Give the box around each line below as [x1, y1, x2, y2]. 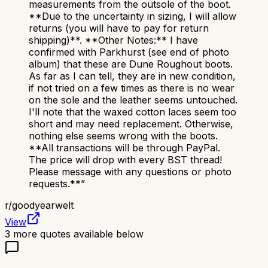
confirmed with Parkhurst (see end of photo [29, 46, 229, 59]
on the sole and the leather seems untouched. [29, 94, 237, 106]
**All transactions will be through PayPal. [29, 142, 220, 154]
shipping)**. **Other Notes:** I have [29, 34, 198, 47]
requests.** [29, 178, 81, 190]
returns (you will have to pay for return [29, 22, 209, 35]
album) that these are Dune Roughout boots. [29, 58, 233, 71]
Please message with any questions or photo [29, 166, 232, 178]
